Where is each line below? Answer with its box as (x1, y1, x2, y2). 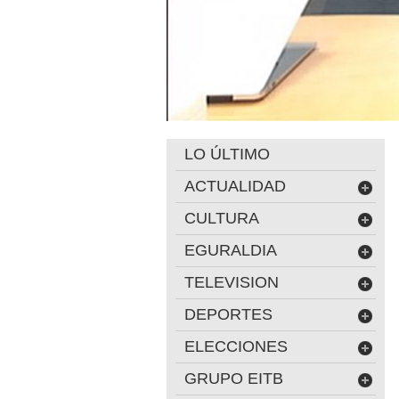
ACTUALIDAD (184, 177, 286, 195)
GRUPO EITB (184, 370, 283, 387)
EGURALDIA (184, 241, 277, 259)
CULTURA (184, 209, 259, 227)
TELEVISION (184, 273, 279, 291)
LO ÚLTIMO (184, 145, 270, 163)
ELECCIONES (184, 338, 288, 355)
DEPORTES (184, 305, 273, 323)
